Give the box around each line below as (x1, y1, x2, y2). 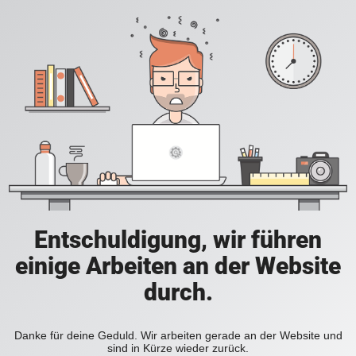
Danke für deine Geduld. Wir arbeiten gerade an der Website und (14, 329, 342, 342)
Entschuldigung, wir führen (34, 226, 322, 254)
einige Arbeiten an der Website (15, 252, 341, 281)
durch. (143, 278, 213, 307)
